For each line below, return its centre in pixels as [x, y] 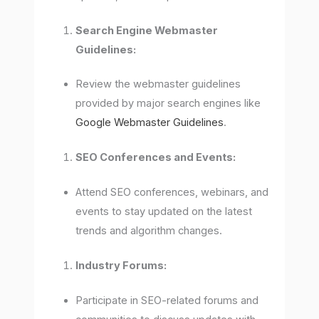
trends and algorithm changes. [149, 231]
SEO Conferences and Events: [156, 158]
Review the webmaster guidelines [158, 84]
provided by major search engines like [168, 104]
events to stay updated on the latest [164, 212]
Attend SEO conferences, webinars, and [172, 193]
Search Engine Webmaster [147, 30]
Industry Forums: [121, 266]
